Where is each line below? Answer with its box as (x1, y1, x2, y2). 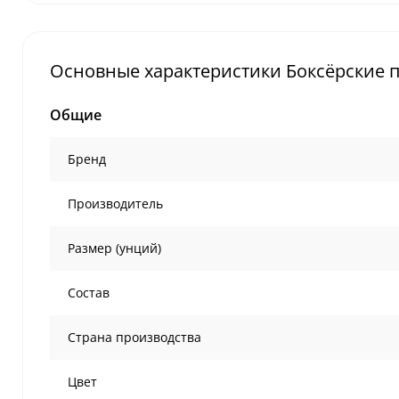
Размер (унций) (68, 239, 161, 256)
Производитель (68, 194, 163, 212)
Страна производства (68, 328, 201, 346)
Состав (68, 283, 110, 301)
